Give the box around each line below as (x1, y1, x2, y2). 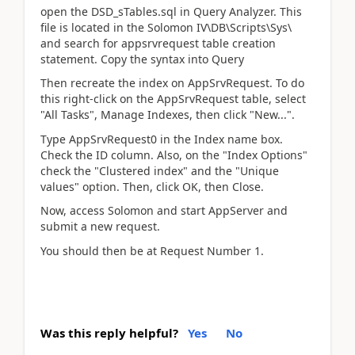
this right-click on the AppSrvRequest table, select (40, 91, 306, 106)
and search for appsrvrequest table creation (40, 35, 276, 51)
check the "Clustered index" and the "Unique (40, 162, 279, 178)
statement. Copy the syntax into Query (40, 51, 244, 67)
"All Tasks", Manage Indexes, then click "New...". (40, 107, 295, 122)
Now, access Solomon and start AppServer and (40, 203, 288, 218)
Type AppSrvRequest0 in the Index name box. (40, 131, 283, 147)
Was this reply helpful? (40, 325, 178, 341)
